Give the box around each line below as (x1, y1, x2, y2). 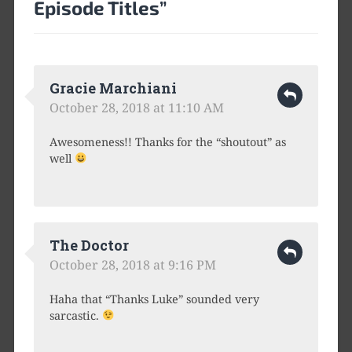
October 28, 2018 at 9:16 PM (49, 255, 216, 273)
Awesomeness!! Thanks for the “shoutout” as (49, 134, 286, 149)
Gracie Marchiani (49, 78, 177, 97)
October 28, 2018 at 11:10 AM (49, 98, 224, 116)
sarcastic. (49, 307, 102, 323)
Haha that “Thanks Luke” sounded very (49, 291, 259, 306)
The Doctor (49, 235, 129, 255)
